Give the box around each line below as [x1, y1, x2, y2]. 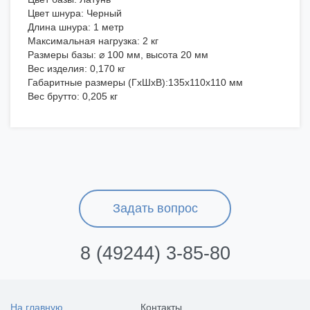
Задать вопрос [112, 201, 198, 216]
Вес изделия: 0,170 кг [28, 63, 125, 75]
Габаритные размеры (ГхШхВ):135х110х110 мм [28, 77, 243, 89]
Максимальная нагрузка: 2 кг [28, 35, 158, 47]
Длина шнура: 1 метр [28, 21, 124, 33]
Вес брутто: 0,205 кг [28, 91, 118, 102]
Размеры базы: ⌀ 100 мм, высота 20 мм [28, 49, 208, 61]
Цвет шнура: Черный [28, 8, 122, 19]
